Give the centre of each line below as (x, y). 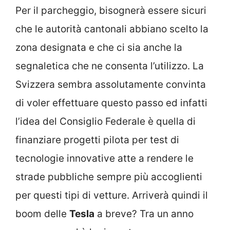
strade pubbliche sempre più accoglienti (109, 177)
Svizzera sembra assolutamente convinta (111, 85)
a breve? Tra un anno (144, 214)
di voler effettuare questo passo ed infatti (111, 103)
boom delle (42, 214)
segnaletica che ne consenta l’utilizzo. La (110, 66)
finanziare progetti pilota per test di (97, 140)
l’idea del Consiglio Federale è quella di (106, 122)
